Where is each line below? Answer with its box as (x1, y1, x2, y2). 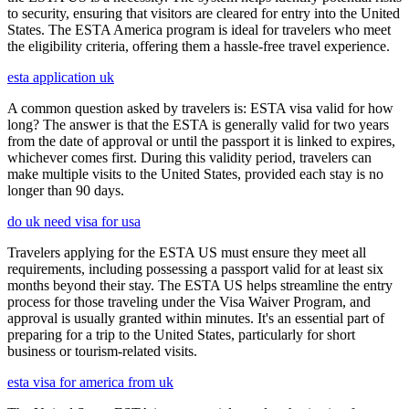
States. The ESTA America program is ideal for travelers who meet (7, 22, 391, 38)
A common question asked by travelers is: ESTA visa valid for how (7, 100, 393, 117)
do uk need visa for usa (7, 214, 141, 230)
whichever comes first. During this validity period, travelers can (7, 150, 372, 166)
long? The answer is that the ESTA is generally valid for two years (7, 117, 389, 133)
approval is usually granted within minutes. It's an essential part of (7, 310, 384, 327)
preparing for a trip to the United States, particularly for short (7, 327, 355, 343)
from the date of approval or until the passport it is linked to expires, (7, 133, 395, 150)
